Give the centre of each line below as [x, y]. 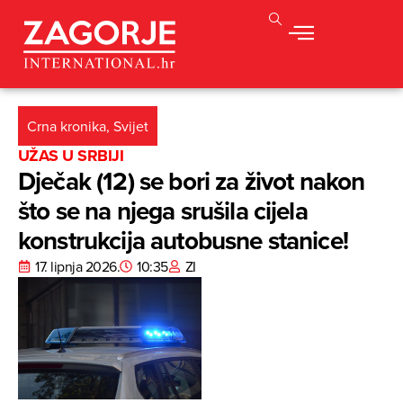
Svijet [131, 126]
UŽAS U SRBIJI [71, 156]
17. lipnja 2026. [78, 267]
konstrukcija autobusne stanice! [183, 241]
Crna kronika [67, 126]
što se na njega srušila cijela [163, 211]
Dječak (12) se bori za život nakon [192, 181]
